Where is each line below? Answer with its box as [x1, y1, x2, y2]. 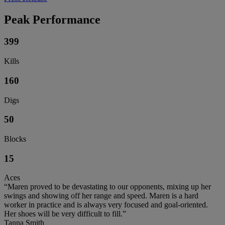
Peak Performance [4, 13, 100, 26]
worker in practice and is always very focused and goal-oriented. [4, 200, 208, 209]
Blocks [4, 135, 26, 144]
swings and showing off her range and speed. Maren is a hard [4, 191, 198, 200]
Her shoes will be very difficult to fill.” [4, 209, 126, 218]
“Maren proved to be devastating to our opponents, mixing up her [4, 182, 211, 191]
